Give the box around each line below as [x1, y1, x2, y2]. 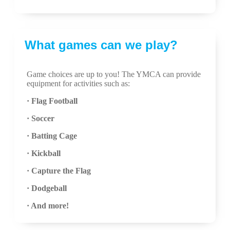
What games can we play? [25, 38, 178, 52]
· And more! [27, 201, 69, 210]
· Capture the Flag [27, 166, 91, 175]
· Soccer [27, 114, 54, 123]
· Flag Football [27, 97, 78, 105]
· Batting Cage [27, 131, 77, 140]
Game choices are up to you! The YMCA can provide [27, 70, 201, 79]
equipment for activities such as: [27, 79, 130, 88]
